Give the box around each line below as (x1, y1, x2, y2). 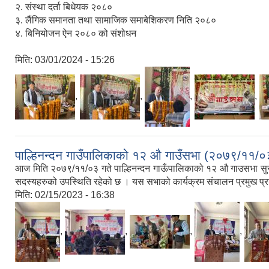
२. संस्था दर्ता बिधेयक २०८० (15, 2, 112, 12)
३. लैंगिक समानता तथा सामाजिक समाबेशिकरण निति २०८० (15, 15, 216, 25)
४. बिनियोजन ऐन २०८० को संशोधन (15, 28, 139, 38)
